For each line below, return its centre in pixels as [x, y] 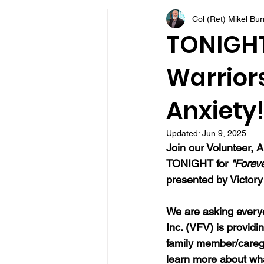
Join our [186, 148]
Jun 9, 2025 [224, 133]
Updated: [184, 133]
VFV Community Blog [171, 20]
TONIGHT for [199, 164]
